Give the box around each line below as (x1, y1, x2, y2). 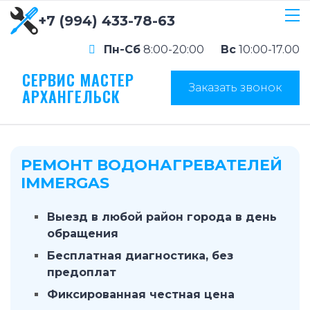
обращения (47, 227, 118, 240)
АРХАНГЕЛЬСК (22, 85, 120, 107)
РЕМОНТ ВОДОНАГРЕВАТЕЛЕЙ (21, 156, 282, 174)
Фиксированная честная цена (47, 288, 235, 301)
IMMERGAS (21, 174, 109, 192)
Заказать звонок (189, 80, 282, 94)
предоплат (47, 266, 116, 279)
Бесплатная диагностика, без (47, 249, 233, 262)
